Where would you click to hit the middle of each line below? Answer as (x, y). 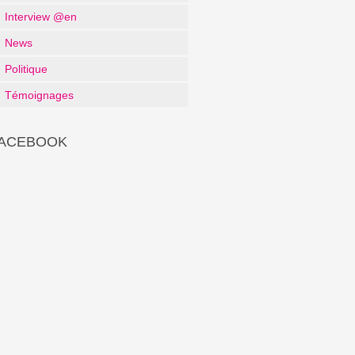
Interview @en (41, 16)
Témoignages (39, 95)
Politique (26, 69)
